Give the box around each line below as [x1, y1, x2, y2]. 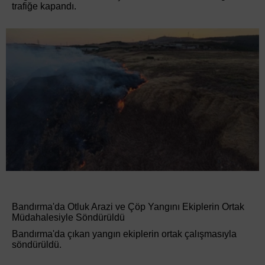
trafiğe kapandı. [12, 1, 76, 12]
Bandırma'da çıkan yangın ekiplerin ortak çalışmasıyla [12, 228, 237, 239]
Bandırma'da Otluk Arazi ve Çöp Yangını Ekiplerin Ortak [12, 201, 244, 212]
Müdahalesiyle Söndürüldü [12, 212, 125, 222]
